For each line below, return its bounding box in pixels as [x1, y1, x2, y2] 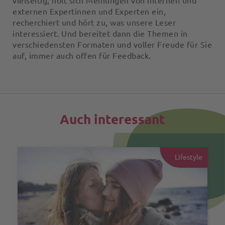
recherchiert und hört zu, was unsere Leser [13, 18, 176, 28]
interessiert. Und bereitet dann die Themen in [13, 29, 188, 39]
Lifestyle [175, 153, 202, 162]
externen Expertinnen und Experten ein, [13, 7, 166, 17]
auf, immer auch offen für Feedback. [13, 51, 151, 61]
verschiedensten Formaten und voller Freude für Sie [13, 40, 212, 50]
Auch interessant [60, 112, 165, 127]
